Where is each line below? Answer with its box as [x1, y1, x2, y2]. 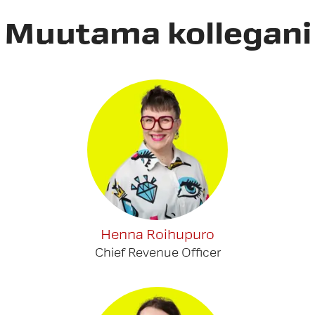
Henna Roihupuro [101, 226, 214, 243]
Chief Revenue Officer [94, 245, 221, 260]
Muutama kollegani [4, 15, 311, 53]
